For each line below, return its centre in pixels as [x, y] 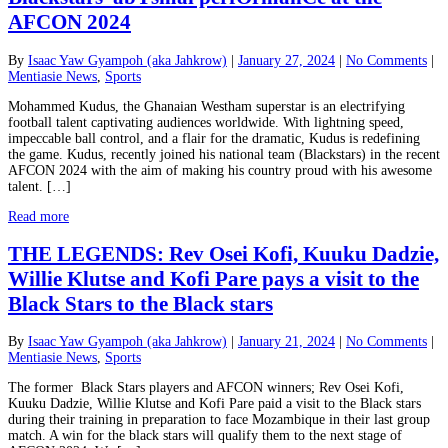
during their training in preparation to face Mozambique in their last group [219, 420]
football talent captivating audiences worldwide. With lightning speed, [206, 122]
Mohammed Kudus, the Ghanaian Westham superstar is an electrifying [206, 106]
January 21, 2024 [286, 342]
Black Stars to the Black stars [140, 304]
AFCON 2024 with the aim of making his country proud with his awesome [220, 170]
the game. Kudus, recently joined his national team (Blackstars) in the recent [224, 154]
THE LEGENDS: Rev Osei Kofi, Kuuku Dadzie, [223, 254]
